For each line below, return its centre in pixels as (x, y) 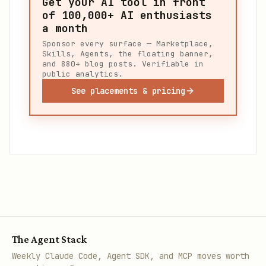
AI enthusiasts (163, 15)
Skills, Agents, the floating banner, (128, 54)
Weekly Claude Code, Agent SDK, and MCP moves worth (131, 256)
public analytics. (83, 74)
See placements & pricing (128, 91)
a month (65, 28)
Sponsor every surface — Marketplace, (128, 44)
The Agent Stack (49, 239)
